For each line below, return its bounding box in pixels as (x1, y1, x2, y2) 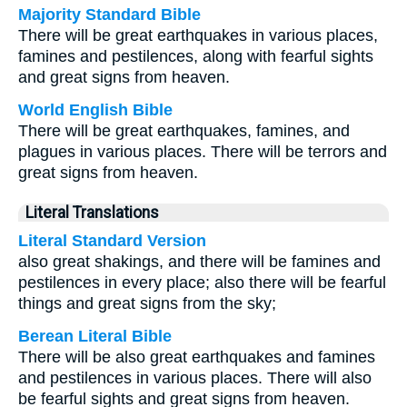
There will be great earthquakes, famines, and (18, 122, 350, 140)
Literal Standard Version (18, 232, 206, 250)
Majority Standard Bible (18, 5, 201, 24)
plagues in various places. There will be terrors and (18, 143, 387, 161)
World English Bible (18, 101, 173, 119)
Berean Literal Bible (18, 327, 172, 345)
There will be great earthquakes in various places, (18, 26, 378, 45)
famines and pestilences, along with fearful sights (18, 47, 373, 65)
